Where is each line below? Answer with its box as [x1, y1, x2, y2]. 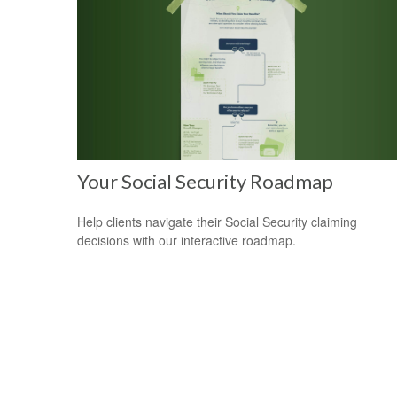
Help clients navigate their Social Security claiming [77, 213, 357, 231]
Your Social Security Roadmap [77, 169, 333, 194]
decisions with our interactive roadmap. [77, 231, 296, 250]
